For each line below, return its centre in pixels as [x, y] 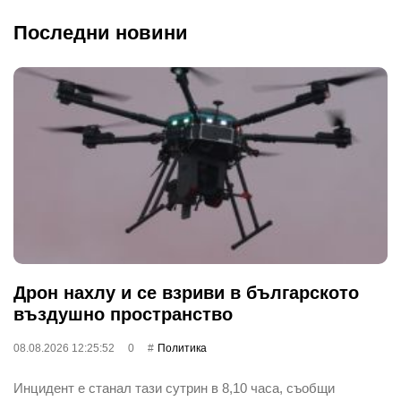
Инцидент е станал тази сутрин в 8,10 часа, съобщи [174, 388]
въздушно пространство [123, 314]
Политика [182, 348]
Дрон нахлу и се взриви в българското [186, 292]
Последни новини [101, 32]
